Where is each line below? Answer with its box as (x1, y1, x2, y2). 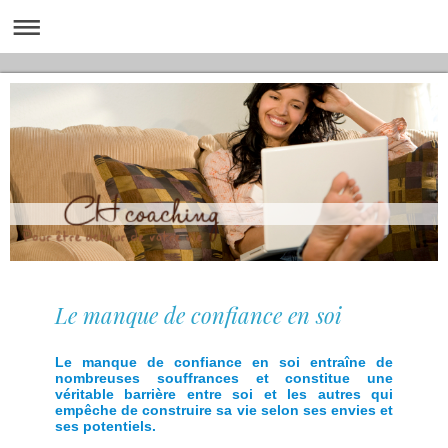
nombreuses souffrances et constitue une (55, 370, 393, 387)
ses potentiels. (55, 418, 156, 435)
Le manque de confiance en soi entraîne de (55, 354, 393, 371)
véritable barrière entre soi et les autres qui (55, 386, 393, 403)
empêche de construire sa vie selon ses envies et (55, 402, 393, 419)
